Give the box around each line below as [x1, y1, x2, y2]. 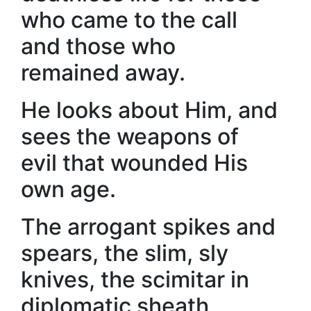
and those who [21, 33, 176, 60]
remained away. [21, 59, 185, 86]
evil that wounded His [21, 149, 248, 176]
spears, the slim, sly [21, 239, 228, 267]
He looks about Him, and [21, 96, 278, 124]
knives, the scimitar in [21, 266, 249, 293]
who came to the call [21, 6, 237, 33]
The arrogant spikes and [21, 213, 276, 240]
